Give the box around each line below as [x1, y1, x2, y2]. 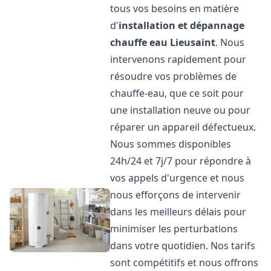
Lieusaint [170, 36, 216, 49]
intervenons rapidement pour [110, 53, 247, 66]
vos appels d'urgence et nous [110, 171, 245, 184]
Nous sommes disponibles [110, 137, 232, 151]
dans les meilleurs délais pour [110, 205, 247, 218]
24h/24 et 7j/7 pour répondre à [110, 154, 252, 168]
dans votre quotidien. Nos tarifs [110, 239, 256, 252]
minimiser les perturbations [110, 222, 238, 235]
